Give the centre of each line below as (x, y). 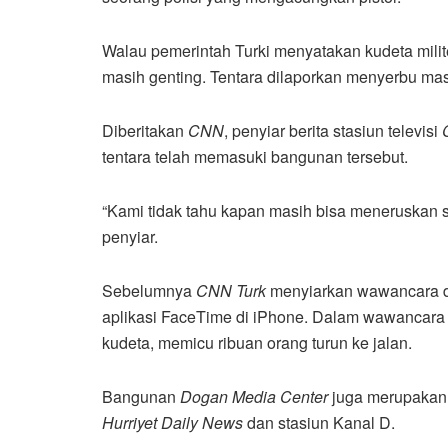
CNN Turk (231, 291)
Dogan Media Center (254, 397)
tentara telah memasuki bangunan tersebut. (255, 157)
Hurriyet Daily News (172, 423)
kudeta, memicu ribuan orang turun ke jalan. (257, 343)
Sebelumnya (149, 291)
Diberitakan (145, 131)
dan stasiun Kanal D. (319, 423)
